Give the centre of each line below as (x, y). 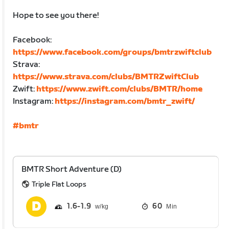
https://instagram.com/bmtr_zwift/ (125, 101)
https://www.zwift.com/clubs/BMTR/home (120, 89)
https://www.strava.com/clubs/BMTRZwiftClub (106, 77)
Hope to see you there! (56, 15)
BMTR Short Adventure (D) (72, 169)
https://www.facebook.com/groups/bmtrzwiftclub (112, 52)
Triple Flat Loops (59, 184)
